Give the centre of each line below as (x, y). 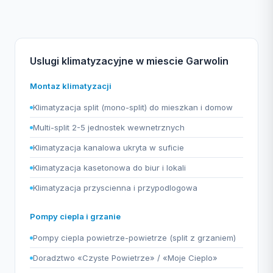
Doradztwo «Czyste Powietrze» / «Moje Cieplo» (125, 258)
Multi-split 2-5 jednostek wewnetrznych (109, 127)
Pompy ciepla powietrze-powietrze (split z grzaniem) (134, 238)
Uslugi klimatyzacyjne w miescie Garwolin (129, 61)
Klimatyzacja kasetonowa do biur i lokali (109, 168)
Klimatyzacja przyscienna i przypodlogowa (115, 188)
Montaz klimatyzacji (71, 86)
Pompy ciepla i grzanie (75, 216)
